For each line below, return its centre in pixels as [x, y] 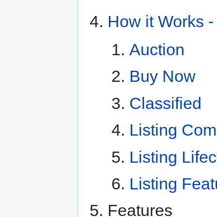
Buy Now [162, 76]
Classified [165, 103]
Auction [157, 50]
